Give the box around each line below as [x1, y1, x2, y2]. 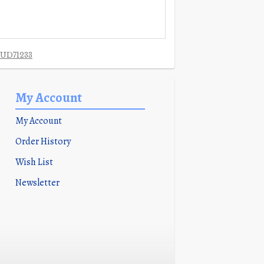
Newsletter [15, 176, 60, 189]
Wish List [15, 156, 53, 169]
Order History [15, 135, 71, 148]
